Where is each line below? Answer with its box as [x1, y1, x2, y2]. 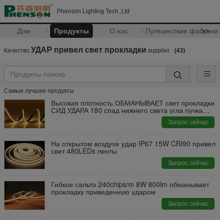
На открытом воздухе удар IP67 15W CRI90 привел [51, 138, 216, 148]
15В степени [51, 112, 91, 122]
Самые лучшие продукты [4, 87, 74, 94]
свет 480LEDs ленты [51, 146, 117, 156]
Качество [4, 47, 31, 54]
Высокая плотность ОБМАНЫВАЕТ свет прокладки [51, 98, 215, 108]
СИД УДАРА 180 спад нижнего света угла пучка [51, 105, 203, 115]
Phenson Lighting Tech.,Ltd [57, 8, 130, 15]
